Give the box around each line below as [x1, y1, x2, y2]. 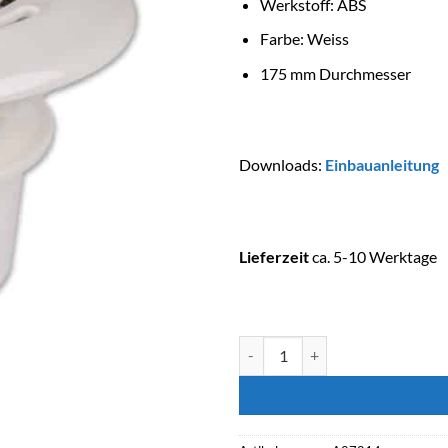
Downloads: [239, 155, 325, 175]
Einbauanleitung [325, 155, 439, 175]
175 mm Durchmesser [259, 63, 411, 83]
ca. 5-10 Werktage [309, 246, 437, 266]
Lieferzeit [239, 246, 309, 266]
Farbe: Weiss [259, 29, 349, 49]
